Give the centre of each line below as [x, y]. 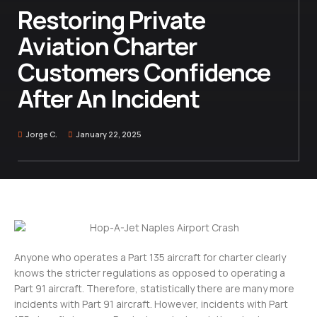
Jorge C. [41, 134]
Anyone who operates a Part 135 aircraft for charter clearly [150, 258]
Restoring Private [111, 19]
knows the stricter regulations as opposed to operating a [150, 273]
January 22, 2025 [109, 134]
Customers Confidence [144, 72]
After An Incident [109, 98]
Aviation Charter [107, 46]
